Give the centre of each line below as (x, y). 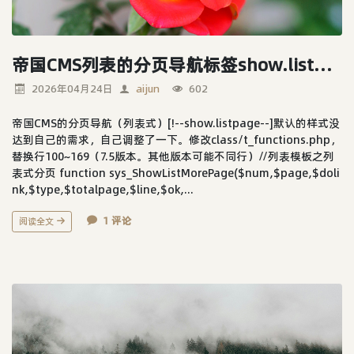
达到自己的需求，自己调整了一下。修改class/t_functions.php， (177, 139)
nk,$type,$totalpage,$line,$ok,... (103, 189)
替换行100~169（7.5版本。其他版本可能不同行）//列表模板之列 (173, 156)
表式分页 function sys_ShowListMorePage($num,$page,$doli (176, 173)
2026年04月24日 (72, 88)
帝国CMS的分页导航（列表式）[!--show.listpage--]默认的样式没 (176, 123)
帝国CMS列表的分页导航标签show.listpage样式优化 (323, 64)
